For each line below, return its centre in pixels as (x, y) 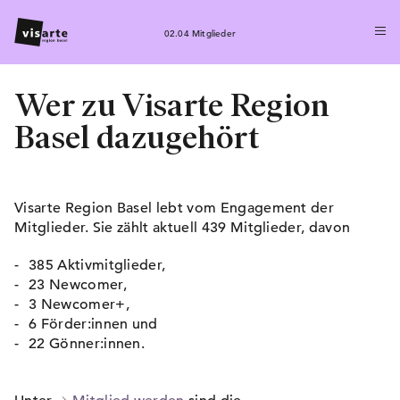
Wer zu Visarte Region (172, 105)
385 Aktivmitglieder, (97, 265)
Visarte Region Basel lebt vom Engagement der (175, 208)
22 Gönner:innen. (87, 344)
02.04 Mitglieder (200, 33)
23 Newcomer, (78, 285)
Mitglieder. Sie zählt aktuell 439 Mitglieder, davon (183, 228)
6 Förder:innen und (93, 324)
